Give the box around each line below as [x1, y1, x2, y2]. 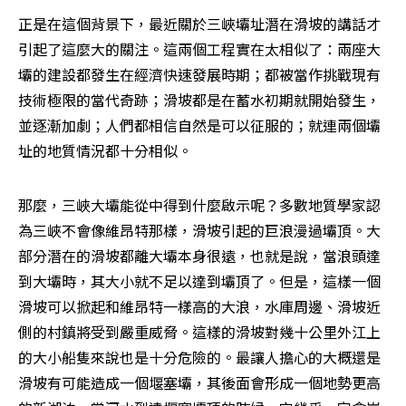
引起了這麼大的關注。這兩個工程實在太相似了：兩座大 [18, 37, 381, 60]
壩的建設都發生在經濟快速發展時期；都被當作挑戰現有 [18, 63, 381, 85]
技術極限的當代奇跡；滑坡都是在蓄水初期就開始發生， [18, 88, 381, 111]
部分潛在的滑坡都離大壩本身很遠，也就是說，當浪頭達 [18, 244, 381, 266]
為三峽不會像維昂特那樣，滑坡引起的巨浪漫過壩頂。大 [18, 218, 381, 241]
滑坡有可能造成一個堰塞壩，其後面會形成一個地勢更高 [18, 371, 381, 393]
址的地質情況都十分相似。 [18, 139, 192, 161]
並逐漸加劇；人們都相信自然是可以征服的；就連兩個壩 [18, 113, 381, 136]
